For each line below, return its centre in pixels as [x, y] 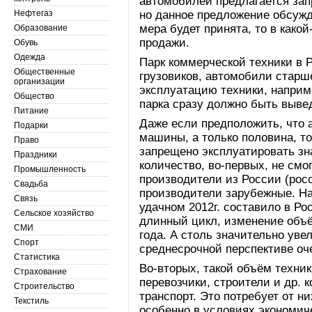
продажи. [165, 43]
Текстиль [31, 301]
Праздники [36, 155]
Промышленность [50, 169]
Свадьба [31, 184]
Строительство [44, 286]
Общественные [45, 72]
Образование [41, 28]
